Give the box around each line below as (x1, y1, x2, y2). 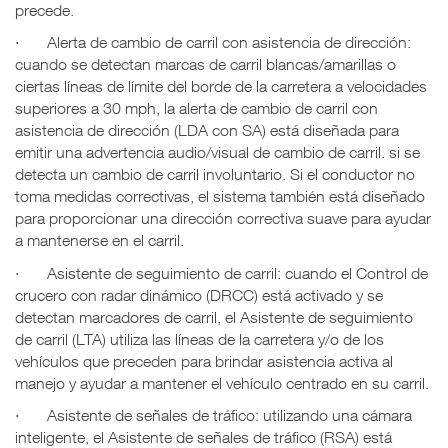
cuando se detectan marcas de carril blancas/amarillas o (15, 55, 396, 74)
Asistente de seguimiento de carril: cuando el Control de (47, 263, 428, 282)
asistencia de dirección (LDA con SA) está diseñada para (15, 121, 399, 140)
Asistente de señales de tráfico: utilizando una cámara (47, 406, 412, 425)
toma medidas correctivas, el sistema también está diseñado (15, 187, 425, 206)
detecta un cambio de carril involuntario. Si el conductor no (15, 165, 415, 184)
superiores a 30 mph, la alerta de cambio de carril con (15, 99, 378, 118)
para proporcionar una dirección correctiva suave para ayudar (15, 209, 431, 228)
